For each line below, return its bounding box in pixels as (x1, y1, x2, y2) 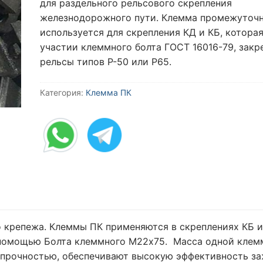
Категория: (40, 87, 86, 98)
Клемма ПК (86, 87, 131, 98)
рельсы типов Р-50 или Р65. (40, 55, 171, 68)
